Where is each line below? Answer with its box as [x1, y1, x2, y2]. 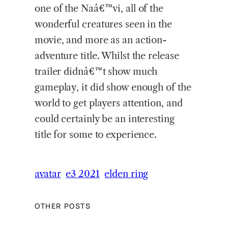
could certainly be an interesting [35, 113, 175, 125]
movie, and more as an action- [35, 34, 167, 46]
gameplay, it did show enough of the [35, 81, 191, 94]
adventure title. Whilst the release [35, 50, 179, 62]
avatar [35, 167, 61, 180]
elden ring [104, 167, 149, 180]
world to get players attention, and [35, 97, 183, 109]
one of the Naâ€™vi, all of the [35, 3, 163, 15]
